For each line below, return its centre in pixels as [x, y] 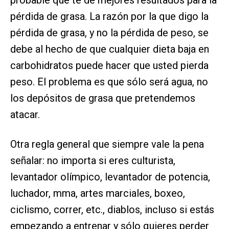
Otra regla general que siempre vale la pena [107, 144]
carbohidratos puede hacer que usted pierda [109, 66]
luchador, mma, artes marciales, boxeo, [98, 193]
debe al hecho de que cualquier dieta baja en [110, 49]
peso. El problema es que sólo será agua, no [109, 82]
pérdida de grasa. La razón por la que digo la [109, 17]
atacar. [25, 115]
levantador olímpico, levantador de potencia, [110, 177]
